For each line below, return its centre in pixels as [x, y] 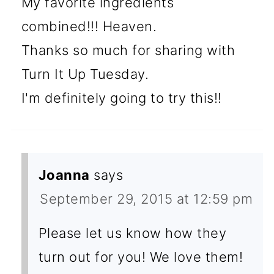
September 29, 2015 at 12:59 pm [146, 198]
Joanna [64, 175]
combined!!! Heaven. [89, 26]
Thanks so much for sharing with [128, 50]
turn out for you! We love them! [141, 257]
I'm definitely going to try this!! [121, 98]
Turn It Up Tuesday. [85, 74]
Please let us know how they [132, 233]
